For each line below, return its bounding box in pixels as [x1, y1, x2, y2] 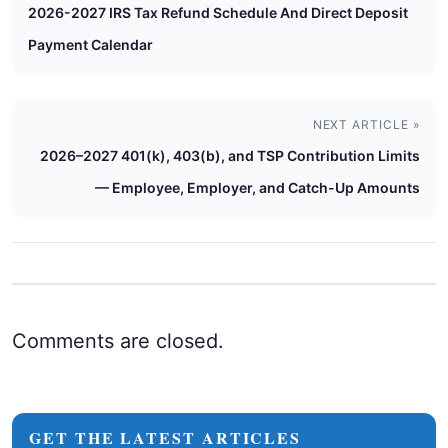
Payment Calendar [28, 35, 153, 53]
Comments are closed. [12, 328, 224, 353]
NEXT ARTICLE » [312, 116, 420, 132]
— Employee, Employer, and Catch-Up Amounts [95, 178, 420, 196]
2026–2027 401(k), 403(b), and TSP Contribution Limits [40, 146, 420, 164]
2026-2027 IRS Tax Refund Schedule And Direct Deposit [28, 3, 408, 21]
